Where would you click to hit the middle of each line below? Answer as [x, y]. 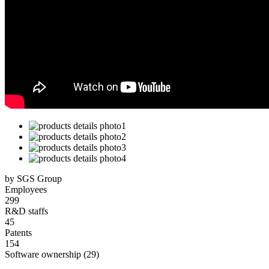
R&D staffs [26, 211]
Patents [18, 233]
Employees [26, 190]
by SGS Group [33, 179]
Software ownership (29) [52, 255]
